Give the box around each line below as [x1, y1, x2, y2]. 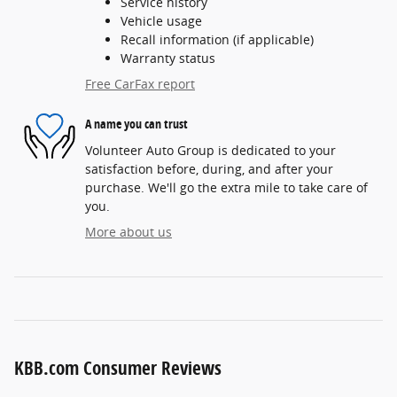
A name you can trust [85, 115, 188, 133]
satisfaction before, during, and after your [85, 160, 333, 177]
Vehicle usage [121, 12, 202, 29]
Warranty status [121, 49, 215, 66]
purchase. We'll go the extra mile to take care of [85, 178, 368, 196]
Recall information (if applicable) [121, 30, 314, 48]
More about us [85, 222, 172, 240]
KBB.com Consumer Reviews [14, 354, 222, 380]
